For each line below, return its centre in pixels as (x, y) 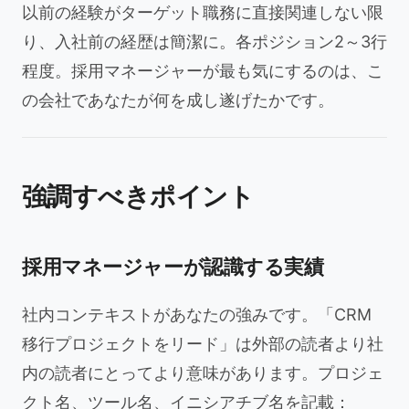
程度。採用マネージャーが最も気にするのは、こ (203, 71)
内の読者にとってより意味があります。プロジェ (203, 373)
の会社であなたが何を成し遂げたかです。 (178, 100)
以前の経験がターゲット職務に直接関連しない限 (203, 12)
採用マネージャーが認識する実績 (173, 267)
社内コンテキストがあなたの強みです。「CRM (197, 315)
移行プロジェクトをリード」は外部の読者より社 (203, 344)
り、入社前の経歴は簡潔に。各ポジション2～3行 (204, 42)
